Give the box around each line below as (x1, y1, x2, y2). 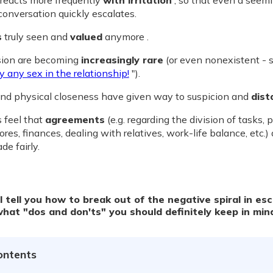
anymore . (102, 30, 149, 43)
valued (69, 30, 102, 43)
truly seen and (1, 30, 70, 43)
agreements (44, 113, 105, 126)
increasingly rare (80, 54, 163, 66)
